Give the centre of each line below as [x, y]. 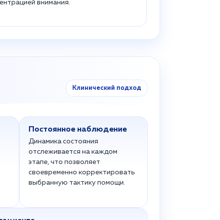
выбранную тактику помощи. [77, 183]
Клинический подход [107, 88]
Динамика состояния [63, 141]
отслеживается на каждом [73, 152]
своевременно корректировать [81, 172]
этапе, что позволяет [64, 162]
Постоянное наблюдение [77, 130]
